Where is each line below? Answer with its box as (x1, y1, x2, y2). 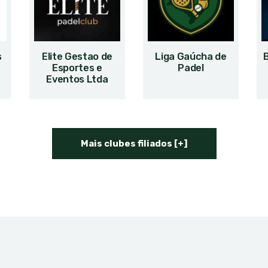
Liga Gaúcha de (155, 51, 227, 62)
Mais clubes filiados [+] (80, 138, 188, 149)
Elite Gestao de (41, 51, 113, 62)
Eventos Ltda (46, 74, 108, 85)
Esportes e (52, 62, 102, 74)
